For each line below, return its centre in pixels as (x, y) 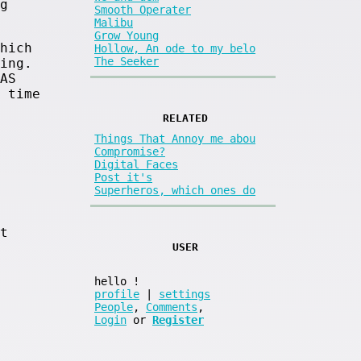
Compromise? (130, 152)
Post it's (123, 178)
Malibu (114, 22)
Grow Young (127, 35)
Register (178, 320)
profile (117, 295)
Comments (172, 307)
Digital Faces (136, 165)
